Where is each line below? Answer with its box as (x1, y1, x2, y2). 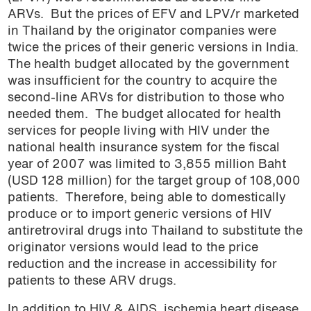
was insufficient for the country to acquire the (7, 75, 277, 87)
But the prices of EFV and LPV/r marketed (50, 8, 299, 21)
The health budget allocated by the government (7, 58, 289, 71)
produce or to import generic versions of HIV (7, 208, 271, 221)
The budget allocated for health (94, 108, 281, 121)
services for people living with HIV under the (7, 125, 269, 137)
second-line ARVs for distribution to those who (7, 92, 285, 104)
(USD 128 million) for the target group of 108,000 (7, 175, 301, 187)
